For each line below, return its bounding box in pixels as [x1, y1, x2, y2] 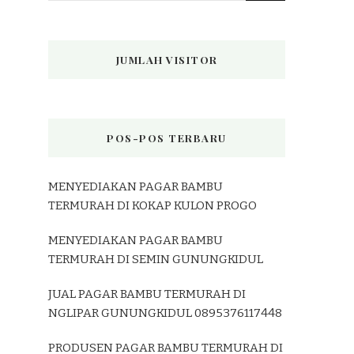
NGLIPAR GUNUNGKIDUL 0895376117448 [48, 305, 282, 320]
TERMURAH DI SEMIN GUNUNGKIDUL [48, 251, 263, 266]
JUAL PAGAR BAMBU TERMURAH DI [48, 286, 246, 301]
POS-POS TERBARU [107, 130, 227, 145]
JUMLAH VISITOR [115, 52, 218, 66]
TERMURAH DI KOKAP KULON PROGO [48, 198, 257, 213]
